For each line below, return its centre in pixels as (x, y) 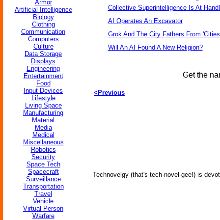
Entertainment (43, 76)
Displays (43, 61)
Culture (43, 46)
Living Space (43, 105)
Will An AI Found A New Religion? (155, 47)
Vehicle (43, 201)
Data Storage (43, 54)
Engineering (43, 69)
